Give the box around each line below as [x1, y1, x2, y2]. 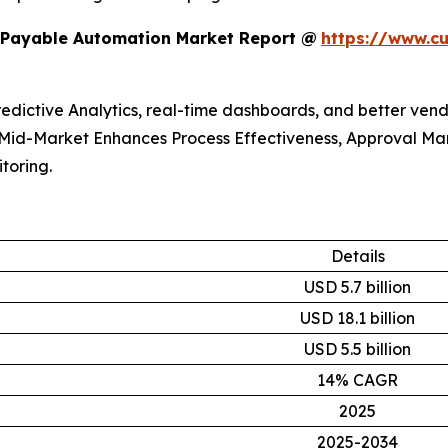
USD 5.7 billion [304, 277, 411, 298]
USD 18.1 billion [300, 308, 415, 329]
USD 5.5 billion [304, 339, 411, 360]
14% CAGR [317, 370, 398, 391]
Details [330, 246, 385, 267]
